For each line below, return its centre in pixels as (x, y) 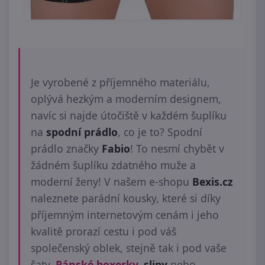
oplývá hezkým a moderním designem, (126, 99)
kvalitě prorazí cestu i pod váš (104, 231)
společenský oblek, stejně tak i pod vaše (129, 248)
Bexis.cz (211, 182)
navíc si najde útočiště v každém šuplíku (129, 115)
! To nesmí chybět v (177, 148)
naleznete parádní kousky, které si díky (126, 198)
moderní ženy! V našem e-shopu (110, 182)
